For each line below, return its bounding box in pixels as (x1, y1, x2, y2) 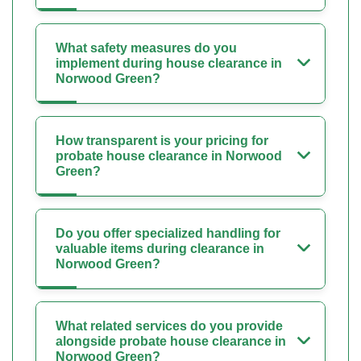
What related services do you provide (56, 319, 283, 334)
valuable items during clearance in (56, 242, 264, 256)
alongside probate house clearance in (56, 334, 286, 349)
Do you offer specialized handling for (56, 226, 280, 241)
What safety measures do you (56, 41, 237, 56)
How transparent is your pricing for (56, 134, 268, 148)
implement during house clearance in (56, 56, 282, 71)
